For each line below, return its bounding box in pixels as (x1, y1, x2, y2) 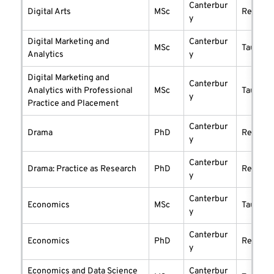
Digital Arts (28, 7, 71, 18)
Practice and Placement (28, 98, 119, 109)
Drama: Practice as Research (28, 164, 136, 175)
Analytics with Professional (28, 86, 133, 97)
